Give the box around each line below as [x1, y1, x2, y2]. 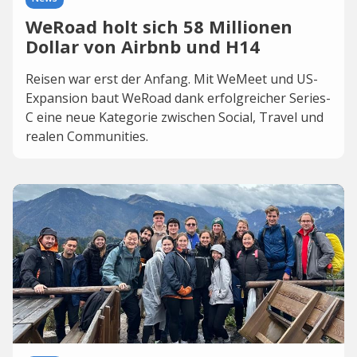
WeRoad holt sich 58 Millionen [25, 14, 292, 38]
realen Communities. [25, 127, 148, 145]
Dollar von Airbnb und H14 [25, 34, 260, 58]
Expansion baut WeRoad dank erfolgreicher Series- [25, 89, 331, 107]
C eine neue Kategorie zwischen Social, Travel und [25, 108, 324, 126]
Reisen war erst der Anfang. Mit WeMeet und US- [25, 70, 318, 88]
